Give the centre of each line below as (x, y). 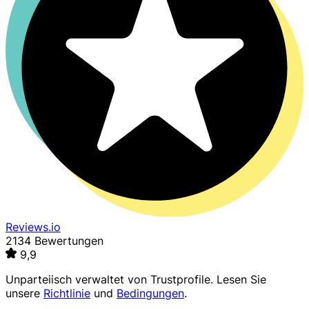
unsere (24, 293)
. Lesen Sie (238, 280)
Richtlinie (67, 293)
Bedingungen (150, 293)
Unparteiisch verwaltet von (78, 280)
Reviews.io (33, 227)
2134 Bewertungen (54, 241)
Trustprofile (180, 280)
